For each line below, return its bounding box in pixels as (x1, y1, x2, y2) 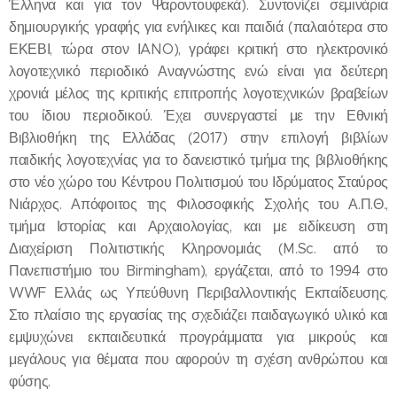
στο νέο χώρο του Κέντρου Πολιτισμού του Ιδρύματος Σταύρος (9, 173, 388, 191)
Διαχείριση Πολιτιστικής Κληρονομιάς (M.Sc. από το (9, 239, 388, 257)
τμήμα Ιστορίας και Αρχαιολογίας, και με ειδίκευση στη (9, 217, 388, 235)
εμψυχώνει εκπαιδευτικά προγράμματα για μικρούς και (9, 328, 388, 346)
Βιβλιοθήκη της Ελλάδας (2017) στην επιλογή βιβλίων (9, 128, 388, 146)
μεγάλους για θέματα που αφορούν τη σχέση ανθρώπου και (9, 350, 388, 368)
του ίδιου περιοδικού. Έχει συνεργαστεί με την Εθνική (9, 106, 388, 124)
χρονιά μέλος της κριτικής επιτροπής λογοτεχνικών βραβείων (9, 84, 388, 102)
